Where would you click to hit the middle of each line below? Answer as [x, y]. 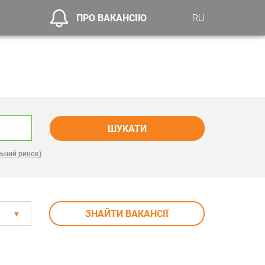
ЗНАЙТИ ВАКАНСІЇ [127, 214]
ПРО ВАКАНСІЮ [112, 18]
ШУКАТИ [127, 128]
